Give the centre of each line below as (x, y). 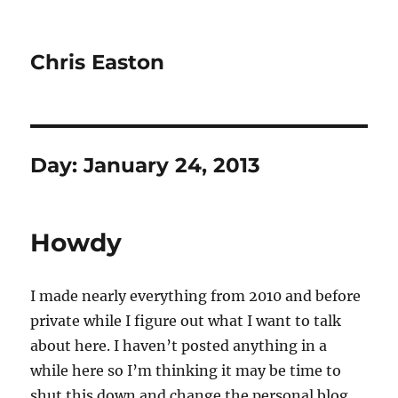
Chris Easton (98, 62)
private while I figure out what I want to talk (186, 321)
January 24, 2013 (172, 165)
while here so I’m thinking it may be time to (186, 370)
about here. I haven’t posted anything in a (179, 346)
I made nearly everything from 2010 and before (196, 296)
